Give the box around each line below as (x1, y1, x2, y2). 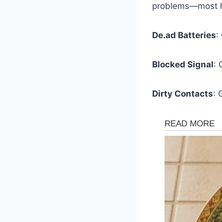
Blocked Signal (152, 59, 214, 69)
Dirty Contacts (152, 88, 213, 99)
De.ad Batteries (152, 30, 216, 40)
